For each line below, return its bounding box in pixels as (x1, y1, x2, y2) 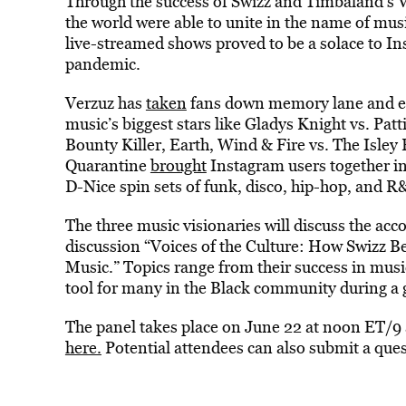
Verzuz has (64, 92, 146, 114)
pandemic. (64, 53, 140, 75)
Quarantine (64, 154, 150, 177)
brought (150, 154, 207, 177)
